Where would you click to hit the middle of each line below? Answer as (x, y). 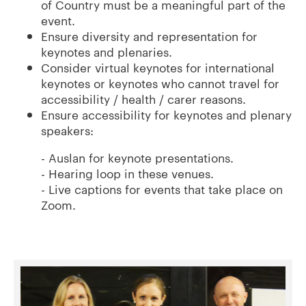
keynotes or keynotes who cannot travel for (160, 83)
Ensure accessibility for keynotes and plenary (166, 114)
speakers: (67, 130)
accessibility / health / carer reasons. (143, 99)
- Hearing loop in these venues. (127, 173)
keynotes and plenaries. (107, 52)
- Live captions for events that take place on (162, 189)
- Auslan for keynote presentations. (137, 157)
